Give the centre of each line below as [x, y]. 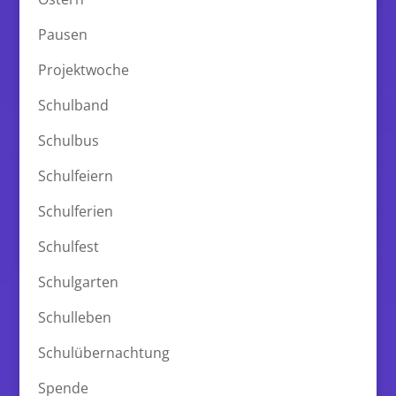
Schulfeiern [75, 175]
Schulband [73, 105]
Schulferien [75, 211]
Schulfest [68, 246]
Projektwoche [83, 69]
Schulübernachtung [103, 352]
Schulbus [68, 140]
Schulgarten [78, 282]
